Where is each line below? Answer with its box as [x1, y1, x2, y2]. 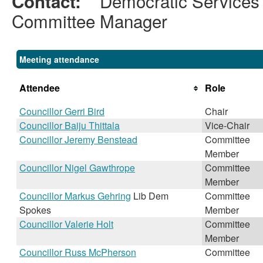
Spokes [19, 203, 51, 217]
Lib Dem [131, 189, 168, 203]
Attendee [19, 81, 60, 95]
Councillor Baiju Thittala [19, 119, 120, 132]
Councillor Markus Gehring [19, 189, 131, 203]
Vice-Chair [205, 119, 249, 132]
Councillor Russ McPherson [19, 245, 136, 259]
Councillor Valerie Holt [19, 217, 113, 231]
